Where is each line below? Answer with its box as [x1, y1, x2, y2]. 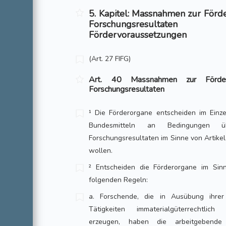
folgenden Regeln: [89, 175, 148, 185]
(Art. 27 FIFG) [89, 54, 131, 64]
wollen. [89, 146, 113, 155]
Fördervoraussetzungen [89, 29, 187, 41]
